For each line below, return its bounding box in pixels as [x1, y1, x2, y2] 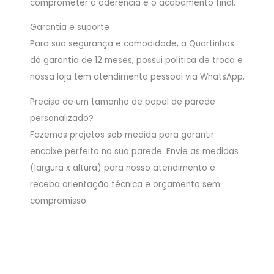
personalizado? [29, 113, 94, 124]
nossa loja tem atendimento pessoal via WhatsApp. [29, 71, 245, 83]
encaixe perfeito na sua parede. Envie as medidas [29, 146, 239, 157]
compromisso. [29, 195, 88, 207]
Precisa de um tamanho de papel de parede [29, 96, 215, 108]
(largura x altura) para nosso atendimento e [29, 162, 215, 174]
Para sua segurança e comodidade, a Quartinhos [29, 38, 234, 50]
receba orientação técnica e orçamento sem [29, 179, 220, 190]
